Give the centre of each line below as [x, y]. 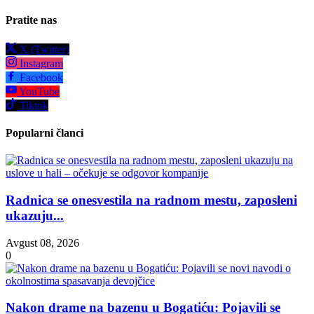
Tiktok [33, 105]
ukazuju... [35, 215]
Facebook [40, 77]
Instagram [40, 63]
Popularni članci [45, 132]
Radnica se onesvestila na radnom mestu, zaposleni [151, 200]
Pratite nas [31, 20]
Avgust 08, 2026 [42, 243]
